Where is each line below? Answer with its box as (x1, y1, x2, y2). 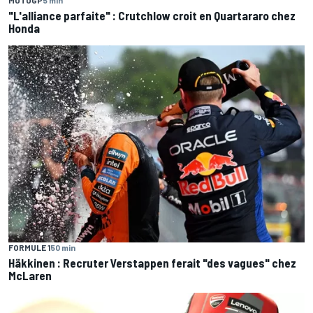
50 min (50, 242, 75, 253)
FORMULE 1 (8, 242, 50, 253)
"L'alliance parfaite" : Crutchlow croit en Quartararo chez (8, 8, 296, 22)
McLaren (8, 268, 52, 283)
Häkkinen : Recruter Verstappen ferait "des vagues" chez (8, 256, 296, 270)
